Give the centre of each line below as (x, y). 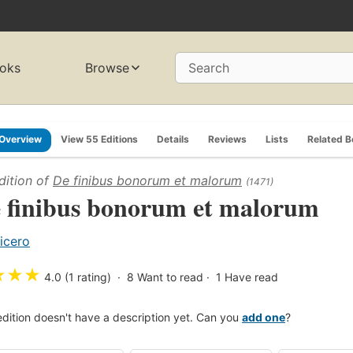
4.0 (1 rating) (78, 277)
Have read (251, 277)
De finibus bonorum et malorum (147, 180)
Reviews (227, 139)
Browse (108, 68)
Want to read (170, 277)
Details (173, 139)
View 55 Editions (99, 139)
